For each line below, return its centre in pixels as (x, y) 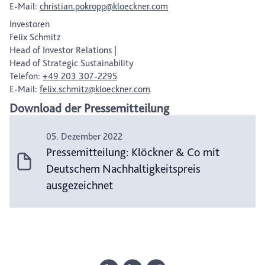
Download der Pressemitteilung (89, 108)
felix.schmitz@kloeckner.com (95, 89)
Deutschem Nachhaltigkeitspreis (123, 169)
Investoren (30, 24)
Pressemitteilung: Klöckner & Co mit (132, 152)
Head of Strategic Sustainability (72, 63)
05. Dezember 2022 (84, 137)
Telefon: (26, 76)
